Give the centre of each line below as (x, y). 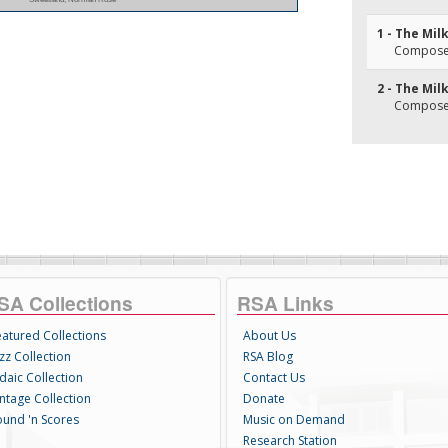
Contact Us (273, 377)
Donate (263, 398)
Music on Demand (293, 419)
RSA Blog (267, 356)
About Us (269, 335)
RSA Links (285, 303)
